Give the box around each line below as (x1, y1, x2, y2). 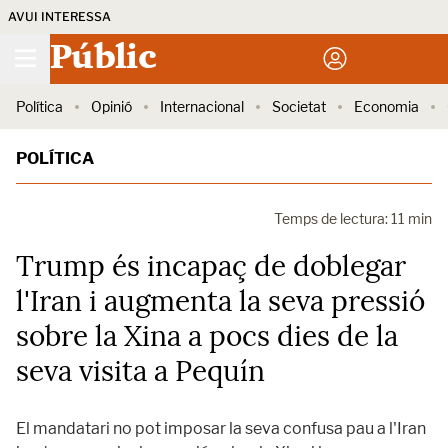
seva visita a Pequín (16, 353, 265, 389)
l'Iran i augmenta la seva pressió (16, 283, 425, 319)
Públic (50, 42, 155, 76)
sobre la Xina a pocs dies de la (16, 318, 398, 354)
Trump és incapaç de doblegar (16, 248, 406, 284)
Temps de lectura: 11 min (274, 210, 432, 227)
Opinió (91, 98, 132, 115)
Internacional (160, 98, 244, 115)
